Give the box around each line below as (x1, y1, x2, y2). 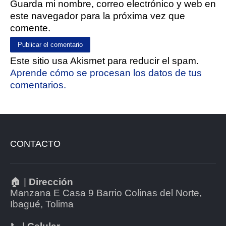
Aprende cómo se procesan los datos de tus (10, 68, 202, 78)
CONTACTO (10, 139, 61, 149)
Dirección (29, 177, 73, 187)
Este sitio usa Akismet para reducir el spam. (10, 55, 199, 66)
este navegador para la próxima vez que (10, 11, 185, 21)
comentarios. (10, 80, 66, 90)
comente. (10, 23, 50, 33)
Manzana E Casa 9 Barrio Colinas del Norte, (10, 188, 202, 198)
